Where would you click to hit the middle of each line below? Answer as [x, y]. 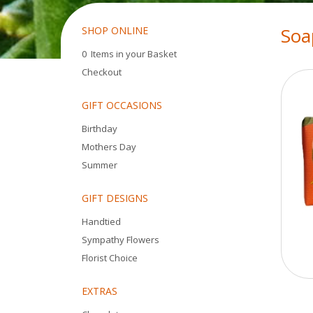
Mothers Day [109, 147]
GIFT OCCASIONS [122, 105]
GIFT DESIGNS [115, 198]
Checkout [102, 72]
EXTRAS [100, 291]
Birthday [100, 129]
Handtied [101, 221]
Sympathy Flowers [121, 240]
